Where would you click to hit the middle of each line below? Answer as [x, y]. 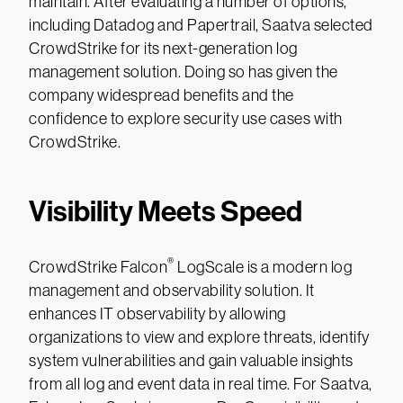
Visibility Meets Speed [166, 211]
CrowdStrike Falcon [98, 267]
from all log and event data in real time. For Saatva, [201, 384]
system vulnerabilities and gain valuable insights [191, 361]
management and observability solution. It [172, 291]
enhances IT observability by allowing [157, 314]
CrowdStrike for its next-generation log [163, 49]
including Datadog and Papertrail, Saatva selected [201, 25]
